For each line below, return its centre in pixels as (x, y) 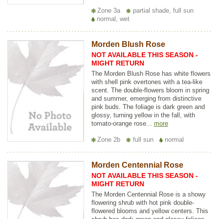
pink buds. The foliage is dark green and (148, 107)
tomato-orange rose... (122, 123)
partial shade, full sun (162, 10)
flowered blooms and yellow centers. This (150, 211)
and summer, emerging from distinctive (146, 98)
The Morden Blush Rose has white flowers (151, 73)
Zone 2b (109, 139)
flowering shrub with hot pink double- (142, 202)
